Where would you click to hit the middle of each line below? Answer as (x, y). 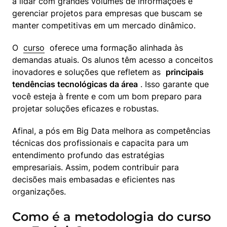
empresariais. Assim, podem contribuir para (96, 167)
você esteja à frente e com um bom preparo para (107, 97)
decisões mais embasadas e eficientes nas (93, 180)
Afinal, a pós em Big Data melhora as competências (111, 131)
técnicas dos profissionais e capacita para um (100, 143)
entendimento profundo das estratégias (88, 155)
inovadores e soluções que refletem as (89, 72)
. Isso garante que (173, 84)
